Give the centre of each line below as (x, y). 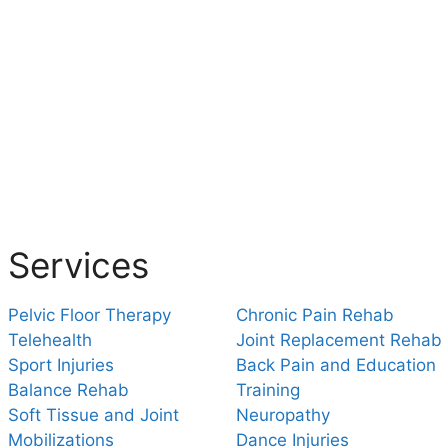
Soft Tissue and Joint (93, 414)
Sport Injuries (61, 364)
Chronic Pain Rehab (315, 314)
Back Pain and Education (336, 364)
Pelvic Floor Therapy (89, 314)
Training (268, 389)
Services (78, 264)
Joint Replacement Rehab (339, 339)
